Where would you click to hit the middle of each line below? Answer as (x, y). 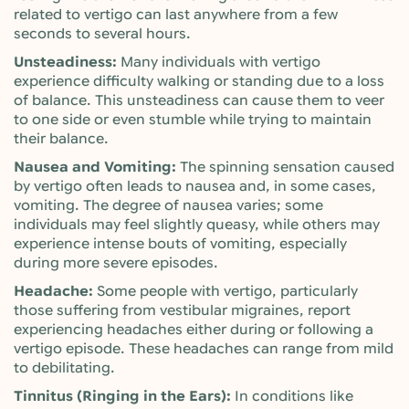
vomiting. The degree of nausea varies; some (168, 205)
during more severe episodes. (116, 263)
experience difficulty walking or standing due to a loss (199, 81)
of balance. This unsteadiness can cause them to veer (199, 100)
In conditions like (294, 396)
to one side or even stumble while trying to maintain (193, 120)
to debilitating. (64, 368)
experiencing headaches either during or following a (194, 330)
